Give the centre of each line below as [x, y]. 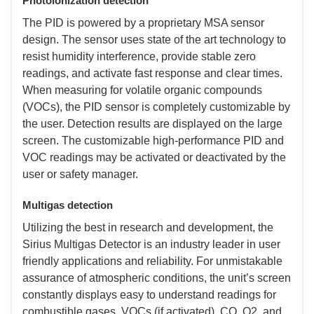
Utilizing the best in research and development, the [148, 227]
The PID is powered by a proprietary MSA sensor [143, 22]
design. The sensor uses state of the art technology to [154, 39]
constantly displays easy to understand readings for [149, 294]
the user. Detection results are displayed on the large [152, 123]
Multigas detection [68, 205]
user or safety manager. [80, 174]
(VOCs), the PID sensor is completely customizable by [156, 107]
